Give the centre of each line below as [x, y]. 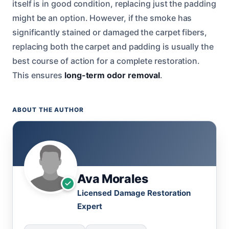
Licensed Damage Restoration [134, 193]
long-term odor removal [112, 75]
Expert [90, 206]
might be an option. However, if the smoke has [102, 18]
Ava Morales [113, 179]
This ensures [38, 75]
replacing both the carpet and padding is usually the [113, 46]
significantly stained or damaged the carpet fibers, [110, 32]
